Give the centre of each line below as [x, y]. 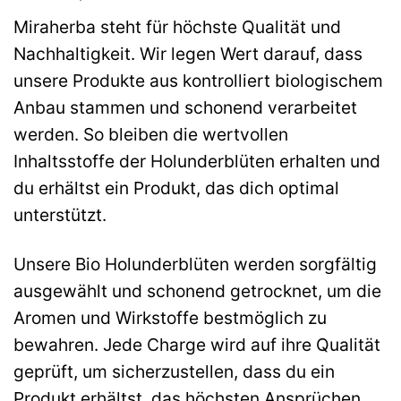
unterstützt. [60, 215]
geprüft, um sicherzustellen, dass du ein [174, 372]
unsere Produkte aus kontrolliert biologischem [198, 81]
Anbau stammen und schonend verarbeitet [185, 108]
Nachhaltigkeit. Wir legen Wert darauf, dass [188, 54]
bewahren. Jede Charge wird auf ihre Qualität [197, 345]
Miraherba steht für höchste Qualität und [177, 27]
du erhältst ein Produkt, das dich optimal [176, 188]
